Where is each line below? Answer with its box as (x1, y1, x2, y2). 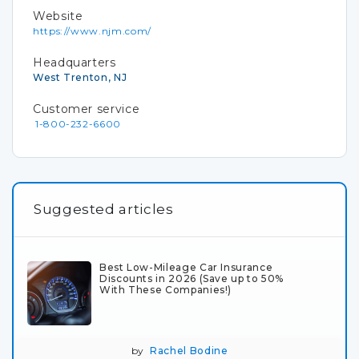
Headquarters (33, 55, 116, 70)
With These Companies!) (99, 284, 232, 296)
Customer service (33, 102, 140, 116)
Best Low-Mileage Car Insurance (99, 261, 273, 273)
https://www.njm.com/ (33, 25, 151, 37)
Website (33, 9, 83, 23)
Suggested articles (34, 201, 174, 217)
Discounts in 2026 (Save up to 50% (99, 272, 284, 284)
